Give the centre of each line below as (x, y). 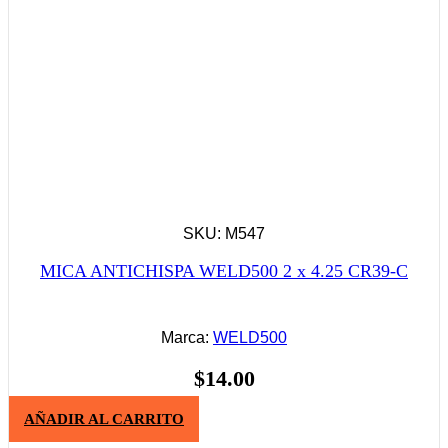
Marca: (187, 338)
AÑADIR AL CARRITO (104, 418)
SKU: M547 (224, 234)
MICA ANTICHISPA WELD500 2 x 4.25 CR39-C (224, 271)
